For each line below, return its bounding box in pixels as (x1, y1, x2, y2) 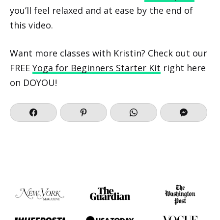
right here (161, 62, 206, 74)
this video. (10, 19, 53, 31)
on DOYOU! (10, 77, 57, 88)
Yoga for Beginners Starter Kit (32, 62, 161, 74)
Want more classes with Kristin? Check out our (10, 47, 207, 59)
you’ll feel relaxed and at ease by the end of (10, 4, 193, 16)
